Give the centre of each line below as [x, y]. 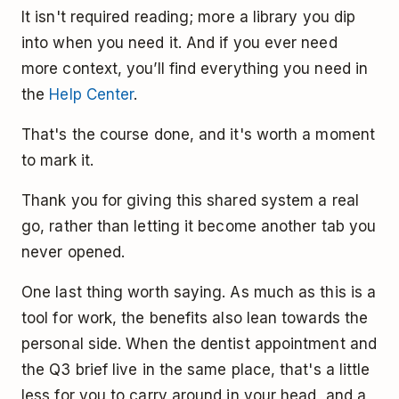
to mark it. [57, 161]
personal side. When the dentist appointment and [199, 344]
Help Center [92, 95]
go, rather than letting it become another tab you [199, 227]
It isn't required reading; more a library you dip [189, 17]
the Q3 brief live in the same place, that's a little [196, 370]
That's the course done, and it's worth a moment [198, 135]
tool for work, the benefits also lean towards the [195, 318]
